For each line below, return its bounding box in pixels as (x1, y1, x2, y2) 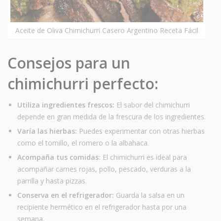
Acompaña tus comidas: (17, 152, 101, 162)
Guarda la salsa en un (114, 190, 184, 200)
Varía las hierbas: (17, 126, 77, 136)
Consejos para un (7, 52, 130, 73)
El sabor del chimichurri (114, 100, 190, 110)
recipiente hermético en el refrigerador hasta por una (17, 202, 186, 212)
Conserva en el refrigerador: (17, 190, 114, 200)
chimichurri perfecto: (7, 73, 158, 94)
